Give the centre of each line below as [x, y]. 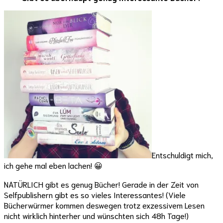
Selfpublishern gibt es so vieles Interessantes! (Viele [95, 195]
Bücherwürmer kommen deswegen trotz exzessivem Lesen [104, 205]
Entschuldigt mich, [182, 155]
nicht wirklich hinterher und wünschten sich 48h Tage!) [96, 216]
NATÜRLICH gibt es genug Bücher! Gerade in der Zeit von [101, 184]
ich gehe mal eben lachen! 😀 [53, 165]
